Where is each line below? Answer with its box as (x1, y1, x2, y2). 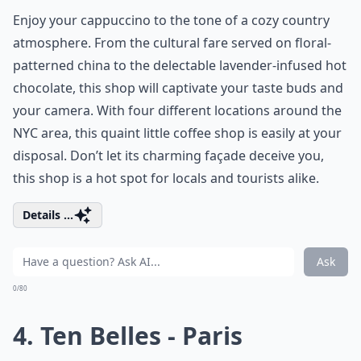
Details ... (23, 207, 73, 222)
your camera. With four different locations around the (13, 102, 342, 119)
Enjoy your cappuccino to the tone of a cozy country (13, 11, 330, 29)
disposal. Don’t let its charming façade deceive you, (13, 147, 324, 164)
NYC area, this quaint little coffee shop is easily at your (13, 124, 342, 142)
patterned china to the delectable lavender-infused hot (13, 56, 346, 74)
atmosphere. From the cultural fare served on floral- (13, 34, 331, 52)
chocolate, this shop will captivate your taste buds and (13, 79, 343, 97)
